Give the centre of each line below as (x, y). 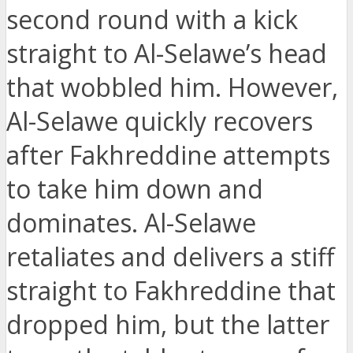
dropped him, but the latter (168, 325)
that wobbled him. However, (172, 87)
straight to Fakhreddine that (171, 291)
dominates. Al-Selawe (131, 223)
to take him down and (135, 189)
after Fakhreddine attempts (168, 155)
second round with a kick (152, 20)
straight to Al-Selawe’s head (167, 54)
